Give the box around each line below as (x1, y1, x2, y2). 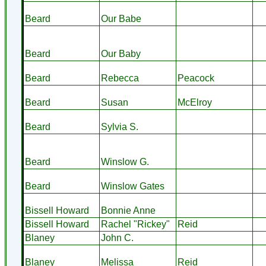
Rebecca (100, 73, 139, 83)
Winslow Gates (100, 181, 164, 191)
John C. (100, 233, 134, 243)
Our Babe (100, 14, 141, 24)
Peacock (177, 73, 214, 83)
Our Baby (100, 49, 141, 59)
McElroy (177, 97, 212, 107)
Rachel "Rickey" (100, 219, 170, 229)
